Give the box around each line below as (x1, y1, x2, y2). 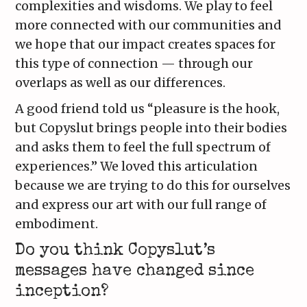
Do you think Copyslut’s (15, 243, 216, 260)
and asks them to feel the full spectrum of (15, 139, 271, 156)
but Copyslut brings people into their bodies (15, 120, 288, 136)
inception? (15, 284, 110, 301)
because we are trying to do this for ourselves (15, 177, 291, 194)
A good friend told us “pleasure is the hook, (15, 101, 280, 117)
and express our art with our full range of (15, 197, 267, 213)
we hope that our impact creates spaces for (15, 36, 276, 53)
